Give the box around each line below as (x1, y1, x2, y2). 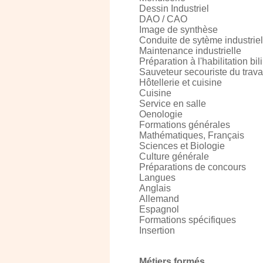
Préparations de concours (139, 162, 246, 172)
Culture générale (139, 151, 209, 161)
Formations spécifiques (139, 215, 236, 225)
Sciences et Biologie (139, 141, 225, 151)
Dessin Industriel (139, 4, 209, 14)
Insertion (139, 225, 175, 235)
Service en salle (139, 99, 206, 109)
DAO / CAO (139, 14, 187, 24)
